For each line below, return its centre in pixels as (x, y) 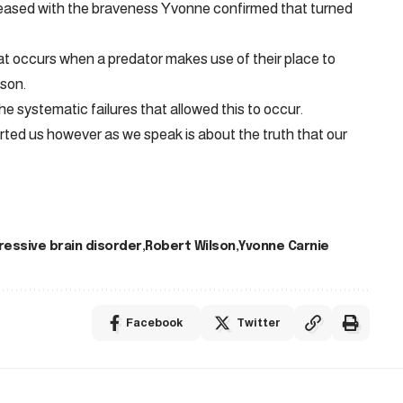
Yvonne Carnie (284, 247)
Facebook (154, 323)
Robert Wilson (190, 247)
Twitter (258, 323)
